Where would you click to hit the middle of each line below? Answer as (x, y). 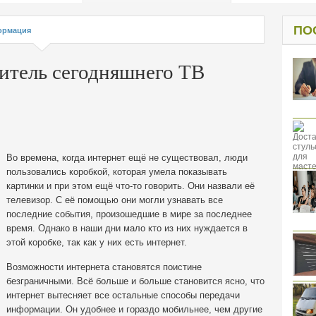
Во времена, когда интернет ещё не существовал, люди (127, 158)
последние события (48, 214)
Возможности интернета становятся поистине (104, 267)
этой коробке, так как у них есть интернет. (97, 242)
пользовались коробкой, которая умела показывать (117, 172)
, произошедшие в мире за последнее (171, 214)
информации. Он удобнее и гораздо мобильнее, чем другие (134, 309)
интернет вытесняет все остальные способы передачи (123, 295)
